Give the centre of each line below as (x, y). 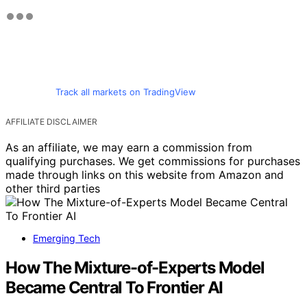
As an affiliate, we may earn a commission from (129, 147)
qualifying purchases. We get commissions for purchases (153, 161)
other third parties (53, 188)
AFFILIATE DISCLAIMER (51, 121)
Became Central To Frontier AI (114, 287)
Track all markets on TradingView (125, 91)
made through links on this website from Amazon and (145, 174)
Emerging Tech (66, 238)
